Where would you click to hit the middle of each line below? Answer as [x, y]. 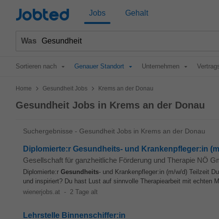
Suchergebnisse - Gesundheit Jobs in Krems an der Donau [114, 131]
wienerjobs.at [42, 192]
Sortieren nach [36, 66]
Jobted [43, 15]
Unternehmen [161, 66]
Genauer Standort [99, 66]
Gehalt [137, 13]
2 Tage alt [84, 192]
